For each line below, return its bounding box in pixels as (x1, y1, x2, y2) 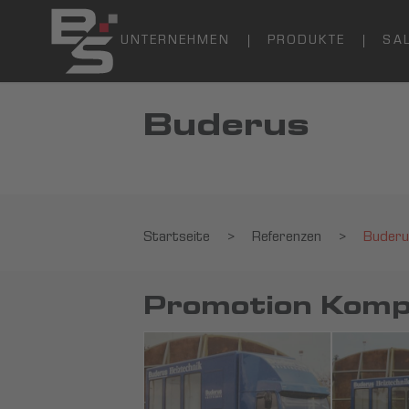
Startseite (143, 231, 210, 246)
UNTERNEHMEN (120, 35, 230, 47)
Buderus (143, 113, 309, 144)
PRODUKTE (267, 35, 346, 47)
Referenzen (252, 231, 321, 246)
